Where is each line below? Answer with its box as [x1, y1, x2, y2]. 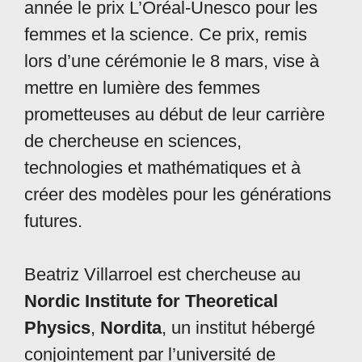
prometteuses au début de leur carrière [24, 104, 325, 125]
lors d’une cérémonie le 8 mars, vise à [24, 51, 319, 72]
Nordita [100, 318, 162, 339]
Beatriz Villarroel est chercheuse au [24, 264, 301, 285]
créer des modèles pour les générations [24, 184, 331, 205]
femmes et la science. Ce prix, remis [24, 24, 307, 45]
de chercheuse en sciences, [24, 131, 242, 152]
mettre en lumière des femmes [24, 78, 260, 99]
